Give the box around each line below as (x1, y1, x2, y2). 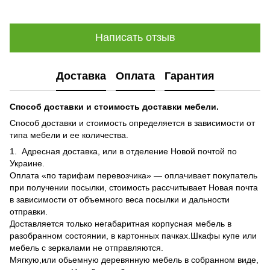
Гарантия (164, 70, 215, 83)
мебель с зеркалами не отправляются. (10, 242, 163, 253)
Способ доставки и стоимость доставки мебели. (10, 101, 219, 111)
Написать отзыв (95, 31, 175, 44)
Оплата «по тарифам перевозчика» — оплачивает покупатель (10, 170, 257, 180)
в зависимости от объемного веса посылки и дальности (10, 194, 230, 204)
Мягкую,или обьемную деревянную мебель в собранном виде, (10, 254, 259, 265)
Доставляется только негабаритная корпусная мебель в (10, 218, 231, 228)
